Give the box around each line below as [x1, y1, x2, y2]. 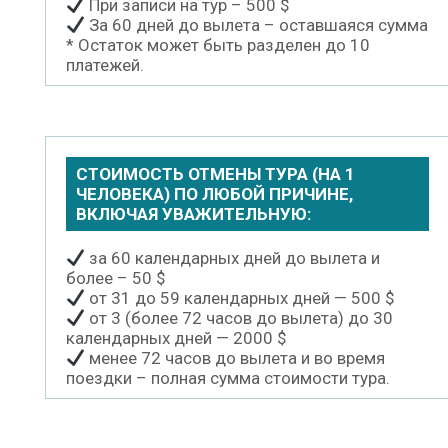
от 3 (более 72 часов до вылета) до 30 [85, 308, 394, 329]
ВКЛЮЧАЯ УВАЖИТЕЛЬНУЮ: [76, 204, 311, 225]
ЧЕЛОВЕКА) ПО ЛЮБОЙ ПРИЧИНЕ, [76, 184, 353, 205]
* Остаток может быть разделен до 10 [66, 35, 370, 56]
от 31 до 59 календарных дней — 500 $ [85, 288, 396, 309]
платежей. [66, 55, 144, 76]
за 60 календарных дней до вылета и [85, 248, 381, 269]
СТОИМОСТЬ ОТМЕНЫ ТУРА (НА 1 [76, 164, 355, 185]
